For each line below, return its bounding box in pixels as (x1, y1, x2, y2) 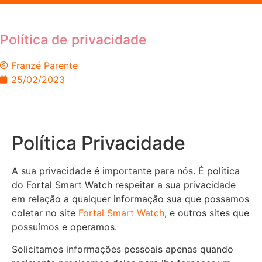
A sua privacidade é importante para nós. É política (12, 164, 240, 177)
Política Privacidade (12, 131, 185, 154)
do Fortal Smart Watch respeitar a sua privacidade (12, 178, 236, 191)
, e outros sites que (164, 206, 249, 219)
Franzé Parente (11, 59, 78, 71)
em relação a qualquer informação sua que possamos (12, 192, 249, 205)
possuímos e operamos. (12, 220, 117, 233)
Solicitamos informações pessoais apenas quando (12, 243, 233, 256)
